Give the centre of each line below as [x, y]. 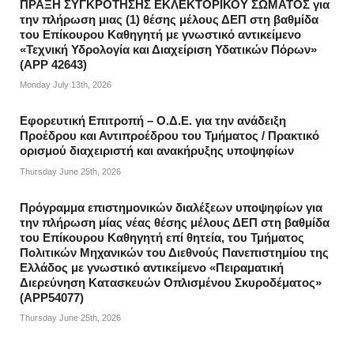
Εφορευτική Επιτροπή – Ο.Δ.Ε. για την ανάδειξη [153, 121]
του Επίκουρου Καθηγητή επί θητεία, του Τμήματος [162, 237]
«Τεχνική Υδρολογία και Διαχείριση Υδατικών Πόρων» [168, 49]
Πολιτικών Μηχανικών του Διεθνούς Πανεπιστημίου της [174, 252]
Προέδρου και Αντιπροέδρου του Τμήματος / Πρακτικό [169, 136]
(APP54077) [52, 298]
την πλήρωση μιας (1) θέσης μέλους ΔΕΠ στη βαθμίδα [169, 19]
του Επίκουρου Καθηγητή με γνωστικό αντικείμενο [160, 34]
